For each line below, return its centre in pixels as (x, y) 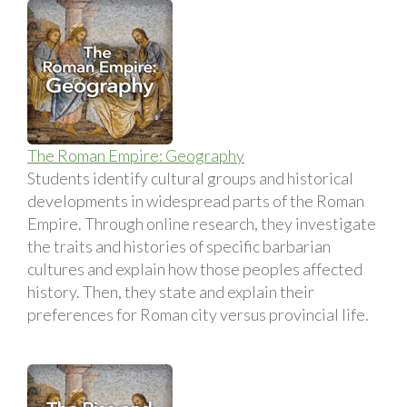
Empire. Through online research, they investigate (202, 223)
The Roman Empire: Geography (136, 155)
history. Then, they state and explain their (171, 291)
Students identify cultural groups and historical (190, 178)
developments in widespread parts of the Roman (196, 200)
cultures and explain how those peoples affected (195, 268)
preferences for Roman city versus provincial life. (198, 314)
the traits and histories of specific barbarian (179, 246)
